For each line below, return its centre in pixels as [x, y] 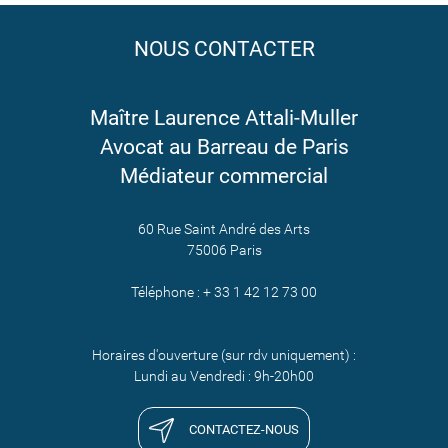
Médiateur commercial [224, 175]
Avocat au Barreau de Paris [224, 146]
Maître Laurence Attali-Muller [224, 117]
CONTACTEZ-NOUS [244, 429]
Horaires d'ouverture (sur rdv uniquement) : [224, 354]
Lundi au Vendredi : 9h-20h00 [224, 375]
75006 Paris [224, 249]
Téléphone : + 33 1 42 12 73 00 [224, 291]
